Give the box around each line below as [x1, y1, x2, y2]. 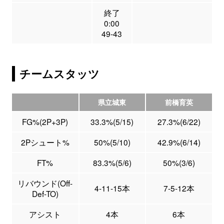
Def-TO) [31, 188, 58, 199]
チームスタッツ [19, 66, 100, 82]
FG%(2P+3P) [22, 116, 68, 127]
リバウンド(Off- [17, 177, 73, 189]
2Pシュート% [20, 136, 69, 148]
